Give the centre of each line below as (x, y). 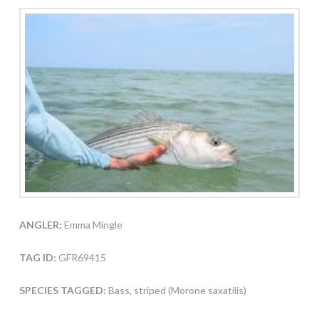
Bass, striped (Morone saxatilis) (177, 291)
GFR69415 (81, 258)
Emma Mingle (92, 225)
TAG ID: (37, 258)
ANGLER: (40, 225)
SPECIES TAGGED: (63, 291)
